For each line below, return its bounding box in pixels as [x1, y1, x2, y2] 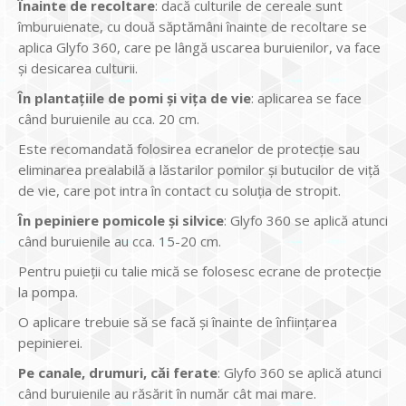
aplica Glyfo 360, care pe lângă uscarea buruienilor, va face [18, 38, 381, 56]
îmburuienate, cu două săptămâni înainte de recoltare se [18, 17, 367, 35]
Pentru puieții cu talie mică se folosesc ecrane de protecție [18, 262, 382, 280]
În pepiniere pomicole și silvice [18, 211, 224, 229]
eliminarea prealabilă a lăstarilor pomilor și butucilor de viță [18, 160, 380, 179]
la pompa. [18, 283, 78, 301]
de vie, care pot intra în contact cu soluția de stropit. [18, 181, 341, 199]
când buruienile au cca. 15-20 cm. [18, 232, 221, 250]
